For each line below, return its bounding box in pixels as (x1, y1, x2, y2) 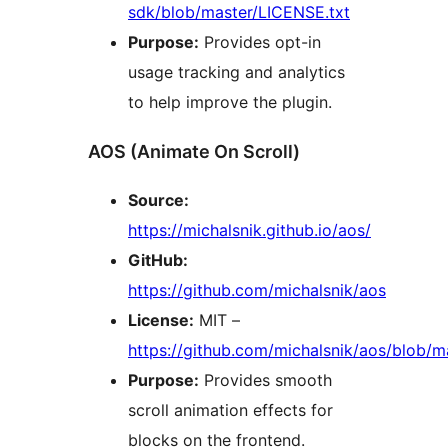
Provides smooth (199, 370, 332, 391)
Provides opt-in (199, 31, 321, 52)
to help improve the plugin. (128, 91, 332, 112)
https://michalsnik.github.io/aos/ (128, 220, 371, 241)
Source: (128, 190, 189, 211)
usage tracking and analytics (128, 61, 345, 82)
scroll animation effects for (128, 400, 333, 421)
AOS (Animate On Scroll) (88, 140, 300, 162)
